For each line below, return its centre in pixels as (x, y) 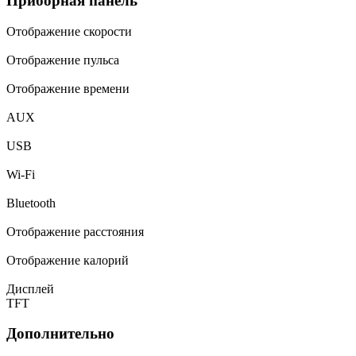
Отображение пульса (63, 60)
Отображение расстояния (75, 231)
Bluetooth (31, 203)
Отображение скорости (69, 31)
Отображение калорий (68, 260)
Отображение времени (68, 88)
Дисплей (30, 288)
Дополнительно (60, 334)
